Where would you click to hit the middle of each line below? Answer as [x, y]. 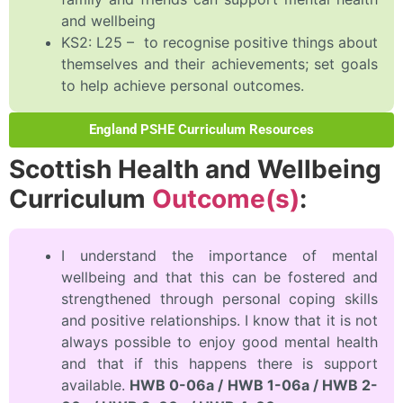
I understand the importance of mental [219, 256]
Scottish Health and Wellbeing [195, 170]
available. [96, 385]
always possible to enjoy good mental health [219, 342]
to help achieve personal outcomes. [183, 86]
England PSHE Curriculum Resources [201, 130]
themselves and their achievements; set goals [219, 64]
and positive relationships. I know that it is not [219, 321]
